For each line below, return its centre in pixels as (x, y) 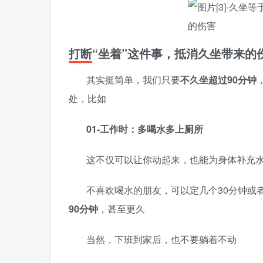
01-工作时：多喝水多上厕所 (145, 129)
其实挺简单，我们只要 (133, 80)
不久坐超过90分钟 (218, 80)
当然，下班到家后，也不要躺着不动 (161, 239)
